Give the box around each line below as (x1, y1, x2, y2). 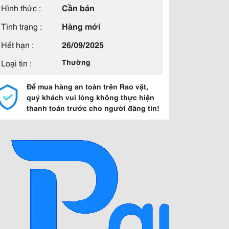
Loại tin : (1, 57, 32, 68)
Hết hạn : (1, 38, 34, 50)
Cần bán (62, 2, 95, 13)
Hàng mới (62, 20, 100, 32)
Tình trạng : (1, 20, 42, 32)
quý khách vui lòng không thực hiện (27, 92, 154, 102)
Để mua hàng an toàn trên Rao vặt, (27, 81, 148, 91)
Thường (62, 57, 90, 67)
